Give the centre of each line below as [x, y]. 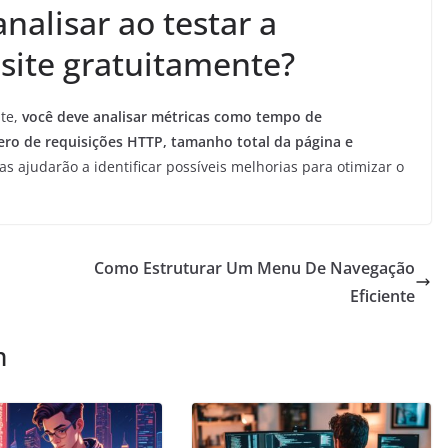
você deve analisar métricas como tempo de [172, 117]
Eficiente [382, 296]
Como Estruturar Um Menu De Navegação [254, 268]
